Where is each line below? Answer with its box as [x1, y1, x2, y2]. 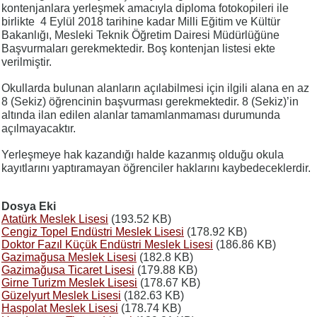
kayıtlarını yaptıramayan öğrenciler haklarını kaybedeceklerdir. [1, 162, 311, 174]
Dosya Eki [1, 200, 56, 212]
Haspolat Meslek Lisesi [1, 302, 118, 314]
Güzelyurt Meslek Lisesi [1, 289, 121, 301]
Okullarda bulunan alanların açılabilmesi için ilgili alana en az [1, 82, 309, 94]
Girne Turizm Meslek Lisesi [1, 277, 137, 289]
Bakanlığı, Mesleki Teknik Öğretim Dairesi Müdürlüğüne [1, 29, 279, 41]
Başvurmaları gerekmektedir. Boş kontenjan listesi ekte [1, 42, 275, 54]
